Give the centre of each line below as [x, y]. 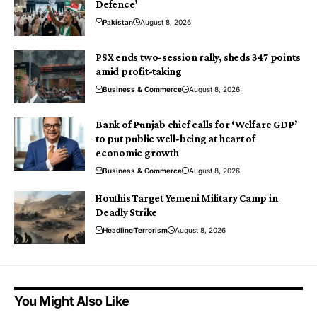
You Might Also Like [72, 301]
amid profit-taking [139, 71]
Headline [118, 230]
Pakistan [118, 22]
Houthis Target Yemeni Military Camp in [187, 198]
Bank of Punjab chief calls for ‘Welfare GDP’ [197, 124]
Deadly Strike [127, 212]
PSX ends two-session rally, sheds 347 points [198, 57]
